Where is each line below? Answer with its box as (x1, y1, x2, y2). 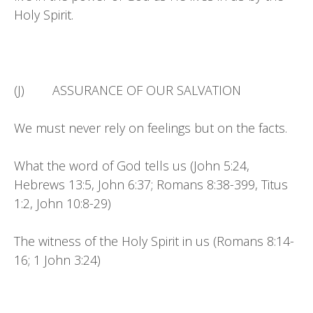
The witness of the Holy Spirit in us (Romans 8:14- (14, 233, 294, 249)
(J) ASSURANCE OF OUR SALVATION (14, 82, 241, 99)
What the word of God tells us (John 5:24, (14, 157, 249, 174)
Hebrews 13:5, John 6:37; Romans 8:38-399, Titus (14, 176, 288, 193)
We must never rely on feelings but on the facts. (14, 119, 287, 136)
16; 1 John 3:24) (14, 252, 101, 268)
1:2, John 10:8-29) (14, 195, 111, 212)
